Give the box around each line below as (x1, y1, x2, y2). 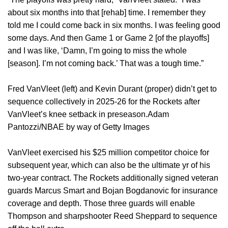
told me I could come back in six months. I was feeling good (8, 21, 220, 30)
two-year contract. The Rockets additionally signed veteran (8, 174, 218, 183)
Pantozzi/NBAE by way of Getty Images (8, 123, 150, 132)
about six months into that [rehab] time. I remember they (8, 8, 206, 17)
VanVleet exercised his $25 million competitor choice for (8, 148, 209, 157)
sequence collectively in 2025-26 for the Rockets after (8, 97, 200, 106)
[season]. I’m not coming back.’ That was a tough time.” (8, 59, 204, 68)
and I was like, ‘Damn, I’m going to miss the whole (8, 46, 187, 55)
